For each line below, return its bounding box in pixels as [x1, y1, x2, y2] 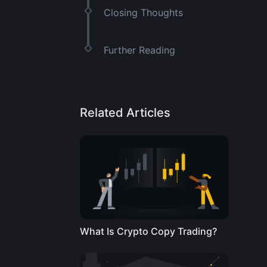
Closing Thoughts [104, 7, 183, 18]
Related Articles [80, 105, 170, 120]
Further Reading [104, 44, 175, 56]
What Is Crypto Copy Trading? [80, 225, 217, 237]
